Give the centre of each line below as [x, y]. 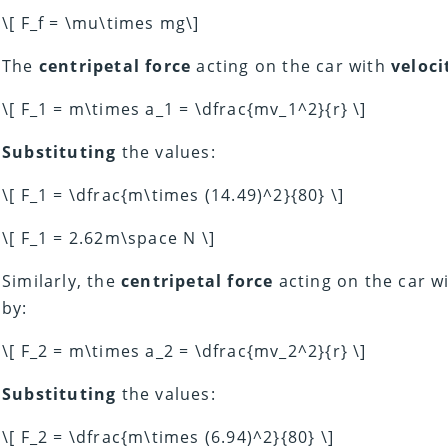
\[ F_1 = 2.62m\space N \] [108, 238]
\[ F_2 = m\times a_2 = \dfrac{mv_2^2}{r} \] [184, 351]
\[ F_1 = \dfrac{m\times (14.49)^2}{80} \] [173, 195]
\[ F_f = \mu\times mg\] [101, 23]
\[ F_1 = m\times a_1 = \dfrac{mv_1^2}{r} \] [184, 109]
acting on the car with [291, 66]
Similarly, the [61, 281]
